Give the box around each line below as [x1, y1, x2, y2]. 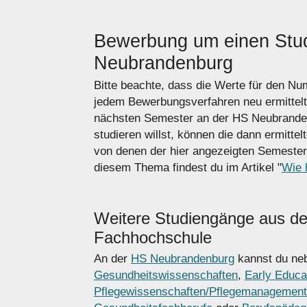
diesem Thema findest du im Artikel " [94, 161, 282, 175]
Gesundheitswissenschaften [94, 268, 238, 282]
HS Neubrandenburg [131, 251, 234, 265]
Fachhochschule [94, 228, 212, 247]
